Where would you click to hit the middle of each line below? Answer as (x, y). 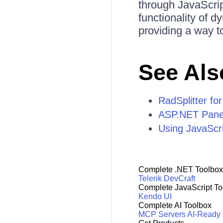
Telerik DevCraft (167, 179)
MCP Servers (162, 215)
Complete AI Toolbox (175, 206)
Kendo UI (155, 197)
